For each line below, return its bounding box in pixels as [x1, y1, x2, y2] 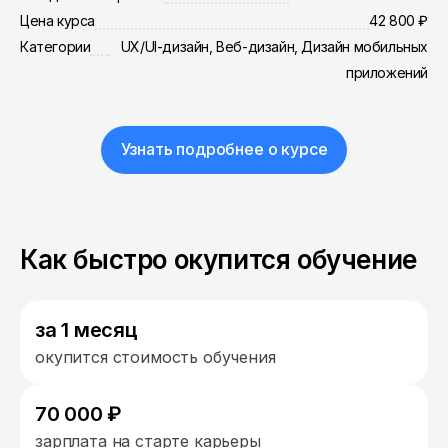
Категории [20, 38, 91, 55]
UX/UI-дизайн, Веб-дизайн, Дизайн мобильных [120, 38, 428, 55]
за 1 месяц [35, 318, 138, 342]
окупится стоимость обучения [35, 347, 276, 367]
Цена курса [20, 12, 95, 29]
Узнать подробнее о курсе [120, 139, 328, 159]
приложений [346, 64, 428, 81]
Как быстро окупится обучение [20, 244, 417, 275]
